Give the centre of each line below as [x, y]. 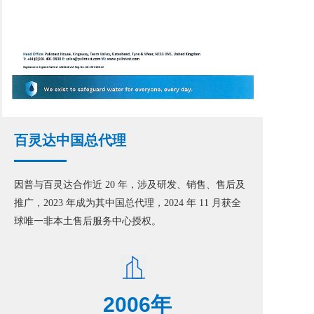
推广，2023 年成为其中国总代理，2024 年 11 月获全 [128, 203]
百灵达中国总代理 [70, 140]
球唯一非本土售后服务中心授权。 [88, 221]
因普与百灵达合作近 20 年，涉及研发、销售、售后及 [130, 185]
